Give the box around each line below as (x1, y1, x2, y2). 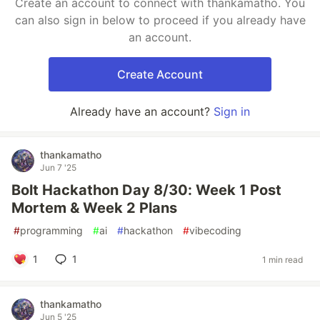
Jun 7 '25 (40, 162, 76, 173)
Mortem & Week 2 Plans (11, 199, 177, 216)
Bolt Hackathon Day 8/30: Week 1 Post (11, 181, 281, 199)
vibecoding (189, 224, 241, 236)
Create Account (117, 67, 203, 81)
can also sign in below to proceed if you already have (14, 13, 306, 27)
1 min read (262, 254, 303, 265)
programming (20, 224, 83, 236)
